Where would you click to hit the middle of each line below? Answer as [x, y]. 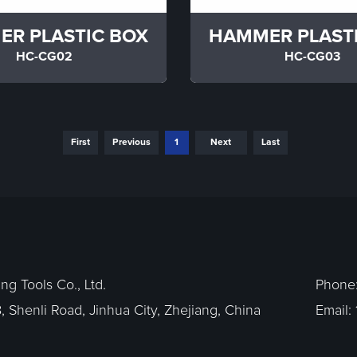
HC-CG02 [45, 56]
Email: [335, 310]
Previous [131, 142]
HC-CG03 [313, 56]
